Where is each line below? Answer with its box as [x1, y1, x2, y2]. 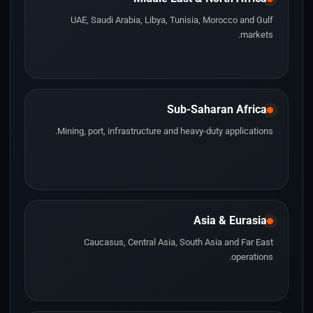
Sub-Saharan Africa [167, 103, 267, 116]
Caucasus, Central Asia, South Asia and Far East [84, 237, 273, 247]
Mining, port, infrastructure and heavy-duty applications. [57, 126, 273, 136]
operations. [231, 252, 273, 262]
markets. [240, 29, 273, 40]
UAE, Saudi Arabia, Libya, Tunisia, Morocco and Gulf [71, 15, 273, 25]
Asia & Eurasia [194, 214, 267, 227]
